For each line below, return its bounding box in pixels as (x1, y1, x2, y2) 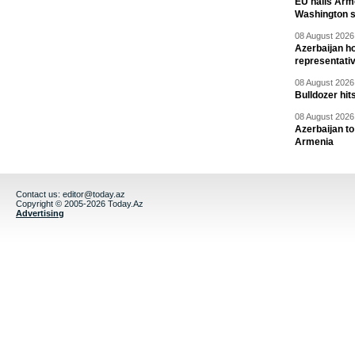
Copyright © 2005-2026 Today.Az (16, 199, 143, 209)
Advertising (16, 208, 64, 219)
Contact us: (16, 189, 63, 200)
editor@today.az (63, 189, 125, 200)
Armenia (295, 136, 334, 148)
